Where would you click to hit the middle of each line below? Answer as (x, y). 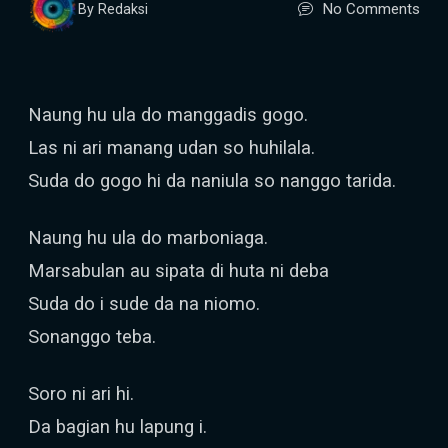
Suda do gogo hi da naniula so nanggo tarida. (212, 180)
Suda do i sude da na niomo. (144, 303)
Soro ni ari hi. (81, 393)
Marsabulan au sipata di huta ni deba (178, 270)
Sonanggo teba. (92, 336)
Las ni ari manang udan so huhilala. (171, 147)
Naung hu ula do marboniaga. (148, 237)
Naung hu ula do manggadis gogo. (168, 114)
